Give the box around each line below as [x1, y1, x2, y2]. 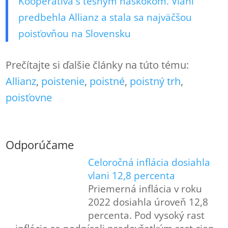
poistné [90, 74, 125, 88]
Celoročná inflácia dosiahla [88, 155, 210, 169]
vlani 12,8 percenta [88, 168, 175, 182]
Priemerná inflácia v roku [88, 182, 202, 195]
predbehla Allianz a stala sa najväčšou [18, 10, 192, 24]
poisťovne [6, 90, 52, 104]
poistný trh [130, 74, 181, 88]
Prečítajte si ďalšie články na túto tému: [6, 58, 189, 72]
